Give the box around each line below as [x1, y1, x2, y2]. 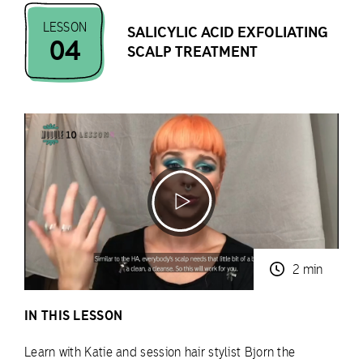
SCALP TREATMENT [127, 42, 258, 62]
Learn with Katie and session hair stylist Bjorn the [24, 344, 296, 360]
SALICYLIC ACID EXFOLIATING [127, 23, 328, 42]
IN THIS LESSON [24, 306, 123, 323]
